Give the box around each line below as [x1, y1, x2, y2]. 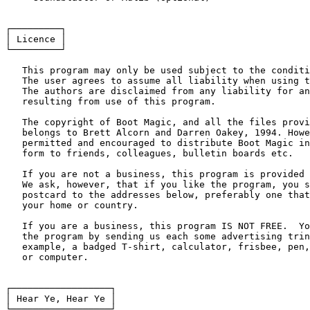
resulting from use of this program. [6, 95, 216, 107]
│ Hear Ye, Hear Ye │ [6, 293, 116, 304]
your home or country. [6, 199, 138, 210]
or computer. [6, 251, 89, 262]
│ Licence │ [6, 33, 66, 44]
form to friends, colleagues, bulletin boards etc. [6, 147, 293, 158]
